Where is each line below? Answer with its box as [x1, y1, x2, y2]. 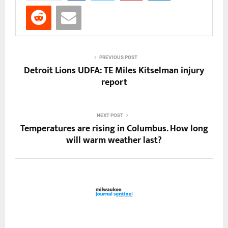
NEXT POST [97, 112, 123, 119]
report [101, 75, 127, 91]
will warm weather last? [66, 133, 162, 149]
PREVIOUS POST [99, 54, 137, 61]
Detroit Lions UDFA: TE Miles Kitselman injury [24, 63, 204, 79]
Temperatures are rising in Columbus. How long [20, 121, 208, 137]
